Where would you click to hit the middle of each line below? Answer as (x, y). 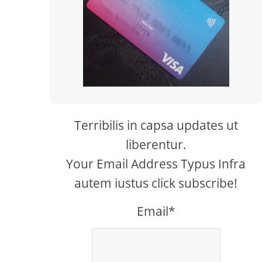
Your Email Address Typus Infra (156, 164)
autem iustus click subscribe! (156, 183)
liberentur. (156, 144)
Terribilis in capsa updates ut (156, 125)
